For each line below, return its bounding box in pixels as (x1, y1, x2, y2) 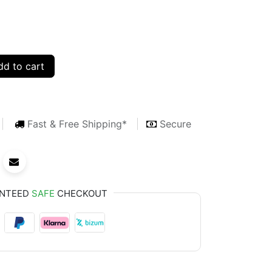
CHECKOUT (54, 187, 107, 199)
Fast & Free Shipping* (27, 117, 127, 130)
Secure (160, 117, 191, 130)
